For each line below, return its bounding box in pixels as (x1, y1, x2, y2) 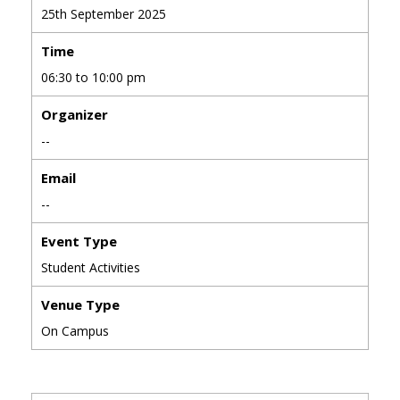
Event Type (41, 232, 117, 251)
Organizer (41, 105, 108, 124)
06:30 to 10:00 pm (41, 69, 146, 87)
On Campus (41, 322, 109, 340)
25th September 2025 (41, 5, 166, 23)
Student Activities (41, 259, 140, 277)
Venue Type (41, 296, 120, 314)
